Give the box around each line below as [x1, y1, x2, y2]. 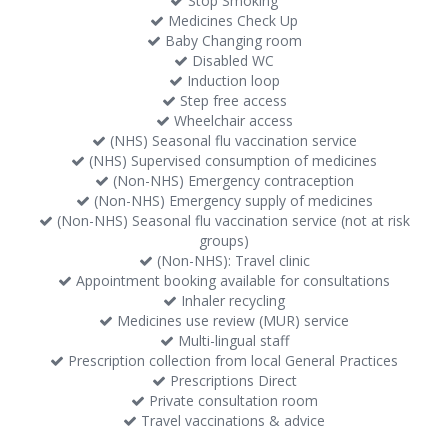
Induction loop [182, 71, 280, 90]
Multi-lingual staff [173, 331, 289, 350]
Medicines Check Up [164, 11, 298, 30]
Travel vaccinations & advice [137, 411, 325, 430]
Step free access [175, 91, 287, 110]
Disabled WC [188, 51, 274, 70]
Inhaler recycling [177, 291, 285, 310]
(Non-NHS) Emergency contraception [108, 171, 354, 190]
